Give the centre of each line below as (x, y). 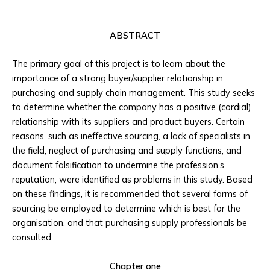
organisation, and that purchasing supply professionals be (130, 223)
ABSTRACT (135, 36)
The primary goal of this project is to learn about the (119, 64)
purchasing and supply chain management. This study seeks (133, 93)
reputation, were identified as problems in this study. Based (132, 180)
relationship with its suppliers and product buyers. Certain (128, 122)
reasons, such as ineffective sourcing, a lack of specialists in (131, 136)
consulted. (33, 237)
